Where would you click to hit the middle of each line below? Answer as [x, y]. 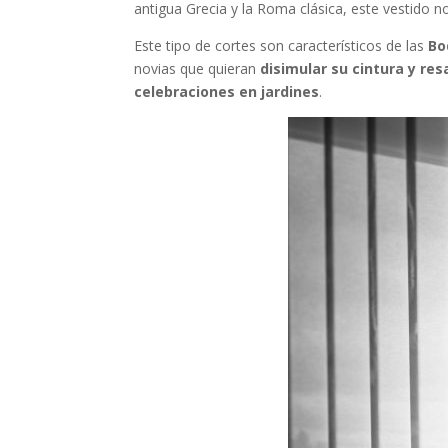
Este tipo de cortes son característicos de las [281, 46]
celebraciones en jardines [227, 92]
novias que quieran [197, 69]
